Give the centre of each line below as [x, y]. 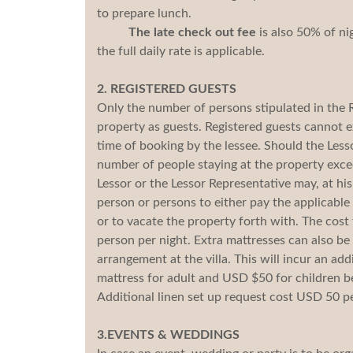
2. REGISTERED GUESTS [166, 89]
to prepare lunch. [144, 13]
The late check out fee [176, 32]
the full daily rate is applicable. [180, 51]
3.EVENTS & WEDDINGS [168, 334]
